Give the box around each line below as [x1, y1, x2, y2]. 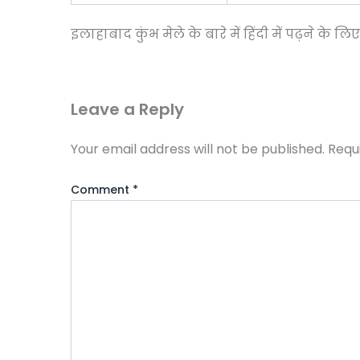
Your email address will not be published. [71, 139, 325, 158]
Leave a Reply [71, 97, 184, 121]
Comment [71, 181, 133, 198]
